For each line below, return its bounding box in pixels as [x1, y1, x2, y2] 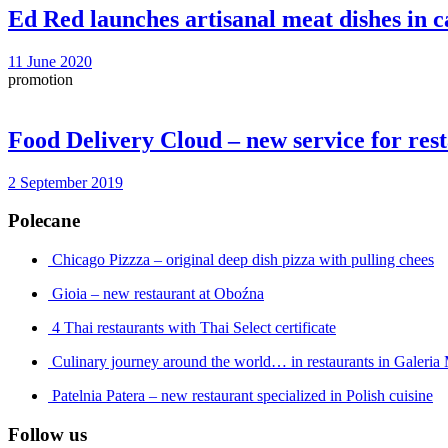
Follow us [8, 423, 87, 445]
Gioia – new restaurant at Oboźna [52, 284, 264, 302]
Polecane [8, 210, 80, 232]
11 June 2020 [8, 52, 92, 70]
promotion [8, 70, 73, 88]
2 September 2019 [8, 173, 123, 191]
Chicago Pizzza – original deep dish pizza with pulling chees [52, 250, 434, 268]
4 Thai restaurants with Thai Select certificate [52, 318, 336, 336]
